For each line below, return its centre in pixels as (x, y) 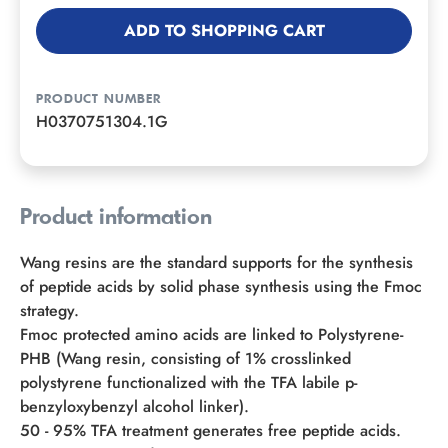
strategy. (49, 311)
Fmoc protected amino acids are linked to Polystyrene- (211, 335)
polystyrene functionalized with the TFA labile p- (188, 383)
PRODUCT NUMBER (98, 100)
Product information (116, 218)
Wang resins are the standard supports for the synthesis (216, 263)
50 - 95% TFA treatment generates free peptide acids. (210, 431)
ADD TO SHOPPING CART (224, 31)
